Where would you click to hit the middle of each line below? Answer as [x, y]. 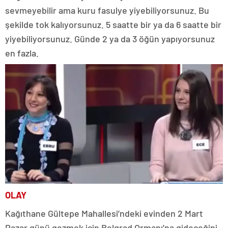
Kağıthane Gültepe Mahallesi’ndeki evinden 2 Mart [104, 213]
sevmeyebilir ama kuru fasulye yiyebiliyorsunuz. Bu [107, 10]
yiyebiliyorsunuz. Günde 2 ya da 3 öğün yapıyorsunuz [110, 39]
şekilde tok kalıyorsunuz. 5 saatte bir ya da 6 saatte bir [113, 25]
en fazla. [22, 53]
